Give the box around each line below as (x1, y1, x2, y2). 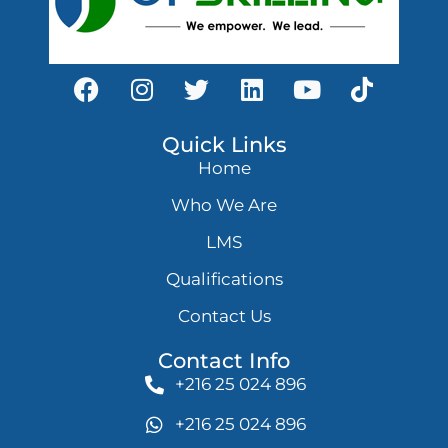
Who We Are (171, 195, 277, 216)
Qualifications (165, 269, 283, 290)
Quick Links (161, 132, 287, 158)
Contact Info (158, 348, 290, 374)
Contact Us (177, 306, 271, 327)
